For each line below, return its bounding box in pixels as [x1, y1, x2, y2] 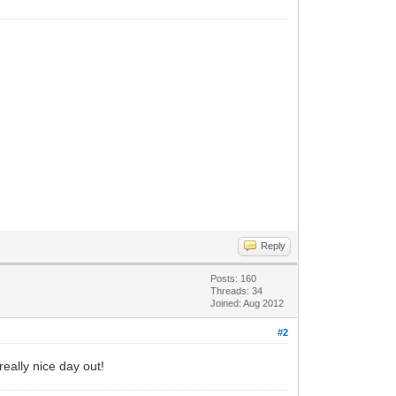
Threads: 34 [210, 285, 263, 296]
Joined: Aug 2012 [210, 297, 285, 308]
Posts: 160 [210, 272, 257, 284]
